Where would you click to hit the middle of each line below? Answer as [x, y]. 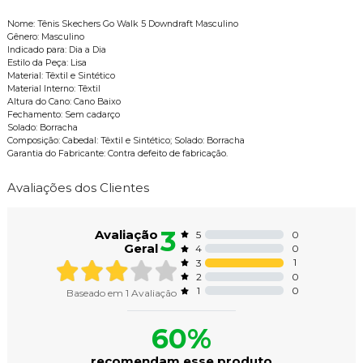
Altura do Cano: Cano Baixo [64, 101]
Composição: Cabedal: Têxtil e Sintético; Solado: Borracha [126, 140]
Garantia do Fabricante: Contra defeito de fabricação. [117, 153]
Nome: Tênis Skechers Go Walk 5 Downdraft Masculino [122, 23]
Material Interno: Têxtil [53, 88]
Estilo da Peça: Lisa [47, 62]
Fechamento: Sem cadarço [63, 114]
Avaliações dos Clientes [78, 187]
